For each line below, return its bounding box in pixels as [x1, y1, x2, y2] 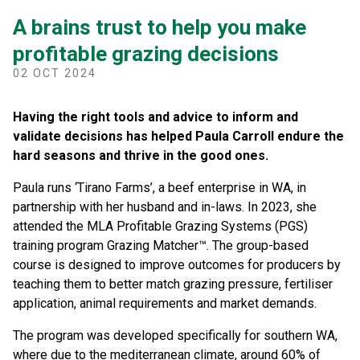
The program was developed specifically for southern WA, [13, 328, 337, 344]
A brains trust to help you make [13, 15, 306, 40]
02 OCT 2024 [13, 67, 96, 80]
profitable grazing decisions [13, 42, 279, 67]
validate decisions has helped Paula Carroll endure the [13, 129, 344, 145]
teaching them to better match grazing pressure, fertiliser [13, 276, 333, 292]
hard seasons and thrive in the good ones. [13, 148, 272, 164]
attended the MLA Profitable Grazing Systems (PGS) [13, 219, 308, 235]
